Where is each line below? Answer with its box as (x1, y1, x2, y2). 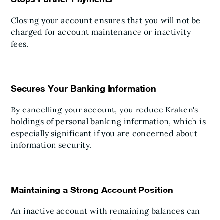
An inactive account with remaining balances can (11, 206, 200, 216)
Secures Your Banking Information (11, 83, 156, 94)
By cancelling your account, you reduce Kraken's (11, 105, 198, 114)
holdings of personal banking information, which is (11, 116, 206, 126)
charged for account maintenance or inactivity (11, 27, 191, 37)
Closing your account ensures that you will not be (11, 15, 201, 25)
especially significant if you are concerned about (11, 128, 198, 138)
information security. (11, 140, 92, 150)
